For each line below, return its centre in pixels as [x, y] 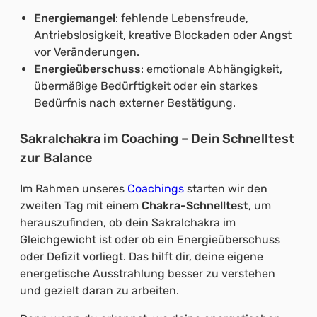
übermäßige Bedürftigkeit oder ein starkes [146, 86]
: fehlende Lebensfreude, [182, 18]
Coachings [157, 189]
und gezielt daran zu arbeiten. [99, 291]
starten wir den [227, 189]
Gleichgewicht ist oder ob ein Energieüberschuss [150, 240]
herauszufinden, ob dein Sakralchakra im [128, 223]
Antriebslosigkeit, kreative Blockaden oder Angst [163, 35]
